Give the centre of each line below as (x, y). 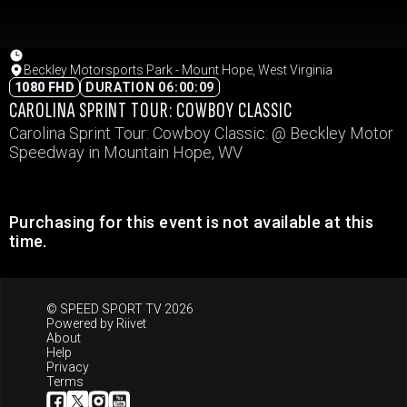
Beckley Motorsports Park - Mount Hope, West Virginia (178, 70)
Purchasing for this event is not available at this (191, 222)
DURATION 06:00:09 (150, 87)
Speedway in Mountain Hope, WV (126, 152)
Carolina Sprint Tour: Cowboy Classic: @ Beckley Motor (201, 133)
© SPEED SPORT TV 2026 (120, 309)
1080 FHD (45, 87)
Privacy (68, 367)
